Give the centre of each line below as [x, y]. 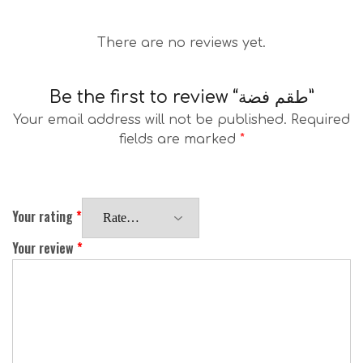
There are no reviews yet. [181, 43]
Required [320, 120]
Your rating [44, 216]
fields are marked [179, 139]
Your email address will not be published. [150, 120]
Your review [45, 248]
